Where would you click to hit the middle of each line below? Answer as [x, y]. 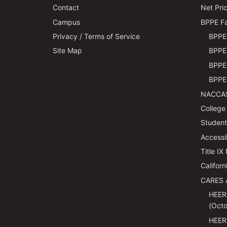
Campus [66, 22]
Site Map [67, 51]
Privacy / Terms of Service [96, 36]
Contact [66, 8]
